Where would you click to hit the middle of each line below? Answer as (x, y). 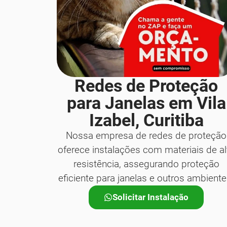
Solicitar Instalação (151, 197)
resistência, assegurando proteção (146, 164)
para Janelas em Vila (146, 103)
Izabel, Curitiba (146, 120)
